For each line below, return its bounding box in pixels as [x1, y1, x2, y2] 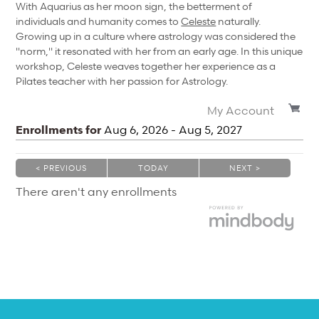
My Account [206, 103, 274, 118]
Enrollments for [16, 122, 105, 137]
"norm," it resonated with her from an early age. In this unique [16, 43, 303, 58]
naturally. [216, 14, 261, 28]
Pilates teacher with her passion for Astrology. [16, 73, 229, 88]
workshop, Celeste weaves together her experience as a [16, 58, 276, 73]
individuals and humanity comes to [16, 14, 182, 28]
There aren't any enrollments [16, 184, 177, 199]
